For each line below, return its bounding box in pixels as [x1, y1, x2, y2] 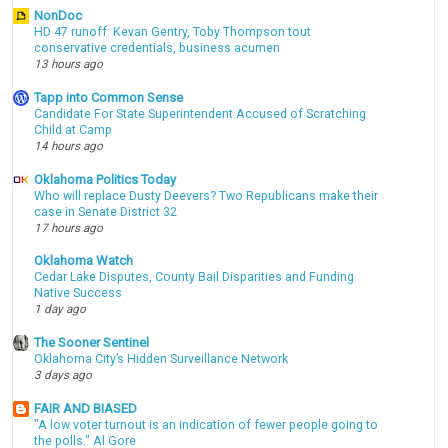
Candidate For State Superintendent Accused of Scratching [34, 106, 367, 121]
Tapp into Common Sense [34, 89, 184, 105]
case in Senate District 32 [34, 204, 178, 219]
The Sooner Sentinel [34, 335, 150, 351]
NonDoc [34, 8, 83, 24]
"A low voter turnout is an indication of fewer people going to [34, 418, 379, 433]
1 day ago [34, 302, 87, 317]
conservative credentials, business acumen [34, 41, 281, 56]
